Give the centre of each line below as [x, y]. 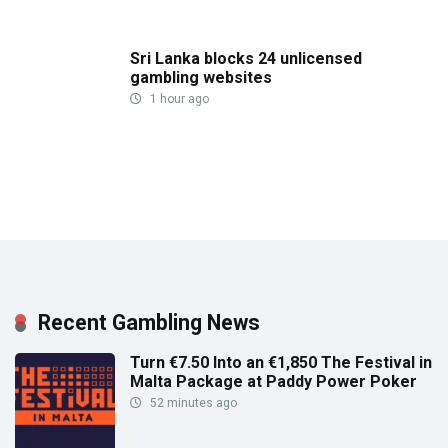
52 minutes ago [192, 403]
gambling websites [201, 77]
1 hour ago [178, 98]
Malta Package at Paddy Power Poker [273, 382]
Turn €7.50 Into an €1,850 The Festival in [281, 363]
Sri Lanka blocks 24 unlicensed [246, 58]
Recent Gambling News [149, 323]
